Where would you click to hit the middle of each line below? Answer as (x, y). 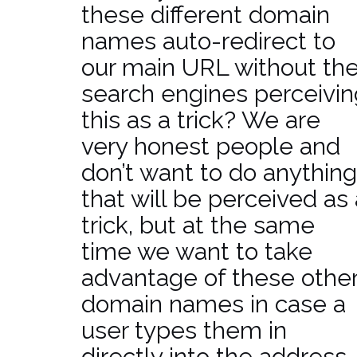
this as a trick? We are (201, 120)
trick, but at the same (198, 225)
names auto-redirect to (208, 41)
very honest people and (211, 146)
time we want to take (197, 251)
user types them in (184, 330)
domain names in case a (214, 304)
